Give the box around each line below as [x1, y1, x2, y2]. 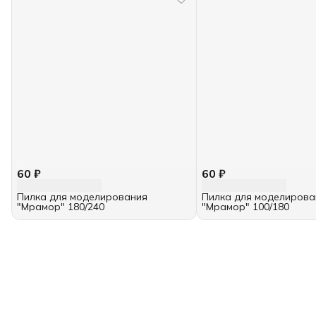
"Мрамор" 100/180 [202, 200, 290, 214]
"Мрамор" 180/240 [17, 200, 104, 214]
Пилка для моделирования [17, 190, 147, 204]
